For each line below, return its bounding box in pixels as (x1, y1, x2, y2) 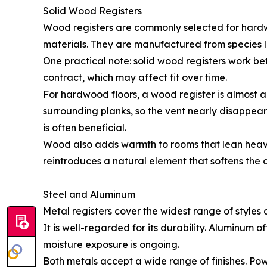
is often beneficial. (43, 122, 126, 134)
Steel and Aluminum (43, 188, 135, 201)
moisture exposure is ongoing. (43, 238, 179, 251)
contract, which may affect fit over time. (43, 72, 227, 84)
